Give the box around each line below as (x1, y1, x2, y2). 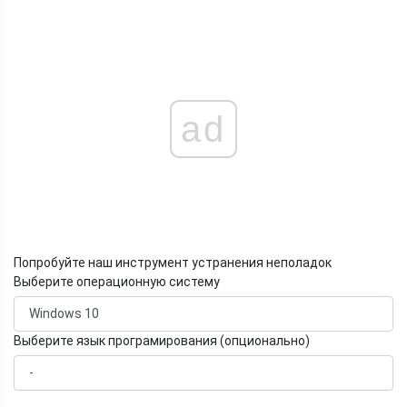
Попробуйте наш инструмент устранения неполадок (14, 255, 332, 271)
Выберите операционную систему (14, 274, 220, 290)
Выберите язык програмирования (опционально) (14, 333, 310, 349)
